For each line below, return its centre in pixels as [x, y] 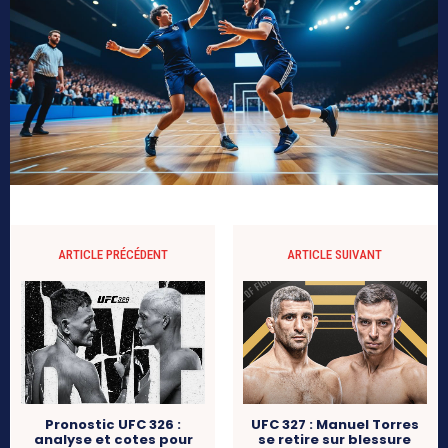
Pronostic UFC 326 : [113, 424]
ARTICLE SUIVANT [335, 254]
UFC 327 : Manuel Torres [334, 424]
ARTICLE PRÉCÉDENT [113, 254]
